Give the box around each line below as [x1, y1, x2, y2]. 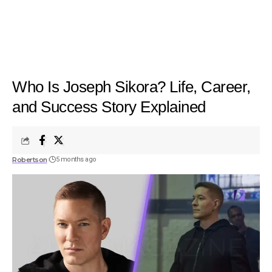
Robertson [12, 155, 47, 164]
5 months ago [55, 155, 97, 163]
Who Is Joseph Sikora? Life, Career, [12, 78, 251, 96]
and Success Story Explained [12, 98, 206, 116]
